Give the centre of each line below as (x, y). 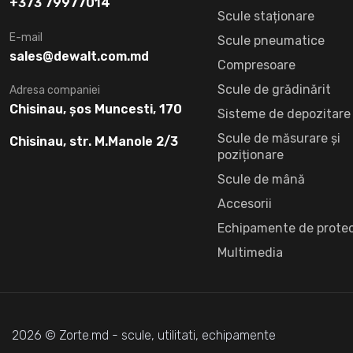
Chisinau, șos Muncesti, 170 (96, 110)
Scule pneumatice (271, 41)
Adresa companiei (55, 91)
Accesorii (245, 204)
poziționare (251, 155)
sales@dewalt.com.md (79, 57)
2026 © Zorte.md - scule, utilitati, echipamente (144, 335)
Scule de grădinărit (274, 90)
